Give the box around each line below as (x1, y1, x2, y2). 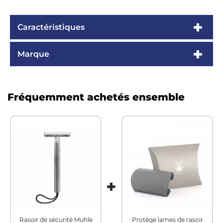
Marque (17, 49, 49, 59)
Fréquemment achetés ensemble (7, 91, 185, 104)
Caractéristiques (17, 22, 85, 32)
